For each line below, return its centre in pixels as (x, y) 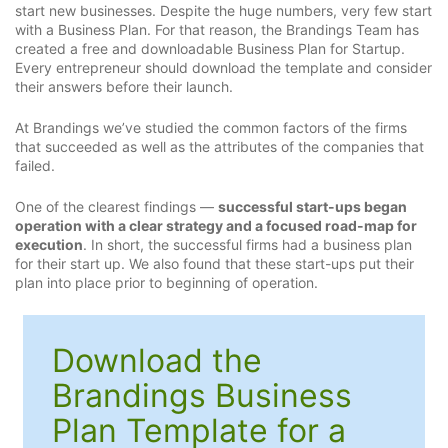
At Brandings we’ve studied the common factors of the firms (211, 127)
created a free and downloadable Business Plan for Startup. (210, 48)
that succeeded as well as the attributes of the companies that (219, 146)
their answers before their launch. (124, 86)
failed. (35, 165)
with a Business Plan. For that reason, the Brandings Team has (217, 29)
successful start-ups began (312, 207)
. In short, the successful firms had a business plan (247, 245)
